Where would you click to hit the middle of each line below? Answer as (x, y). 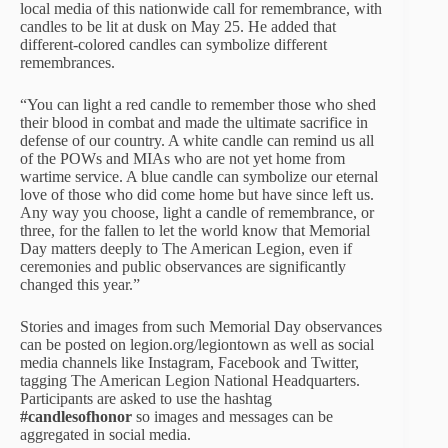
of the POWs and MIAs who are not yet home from (182, 158)
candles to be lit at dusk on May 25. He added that (178, 26)
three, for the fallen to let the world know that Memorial (195, 230)
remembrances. (67, 62)
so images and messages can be (232, 416)
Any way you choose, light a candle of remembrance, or (197, 212)
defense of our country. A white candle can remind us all (197, 140)
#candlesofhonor (76, 416)
